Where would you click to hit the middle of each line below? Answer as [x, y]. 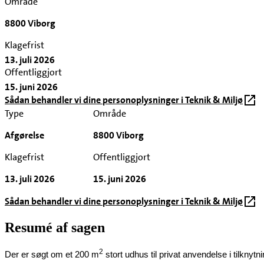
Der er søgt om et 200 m [52, 255]
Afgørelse [24, 135]
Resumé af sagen [55, 228]
